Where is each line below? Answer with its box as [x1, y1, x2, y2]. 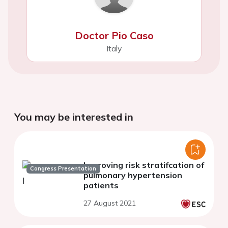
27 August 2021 [83, 198, 136, 208]
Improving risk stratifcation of [83, 159, 204, 170]
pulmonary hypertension [83, 169, 182, 180]
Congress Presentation [30, 164, 97, 172]
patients [83, 180, 119, 190]
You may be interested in [14, 110, 133, 123]
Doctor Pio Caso [74, 28, 154, 42]
